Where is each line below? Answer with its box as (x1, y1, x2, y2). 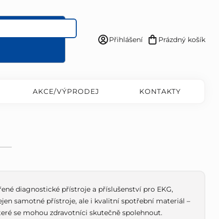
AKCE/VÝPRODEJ (32, 87, 99, 96)
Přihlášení (109, 35, 143, 44)
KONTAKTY (139, 87, 181, 96)
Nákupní (175, 40, 204, 49)
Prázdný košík (158, 35, 205, 44)
